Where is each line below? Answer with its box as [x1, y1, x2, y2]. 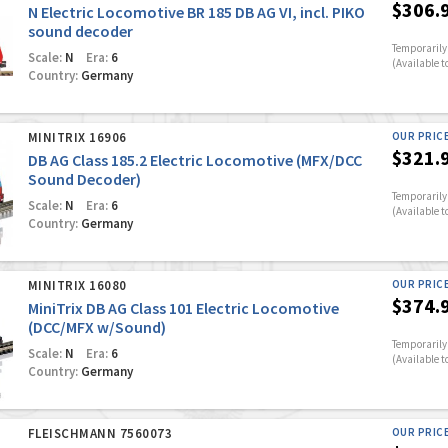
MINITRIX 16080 [27, 277, 127, 294]
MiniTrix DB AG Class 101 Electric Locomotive [27, 298, 339, 318]
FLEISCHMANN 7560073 [27, 425, 173, 442]
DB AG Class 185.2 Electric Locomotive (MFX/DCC [27, 150, 362, 170]
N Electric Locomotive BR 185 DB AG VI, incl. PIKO [27, 2, 365, 22]
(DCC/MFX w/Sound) [27, 317, 166, 337]
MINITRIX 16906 [27, 129, 127, 146]
